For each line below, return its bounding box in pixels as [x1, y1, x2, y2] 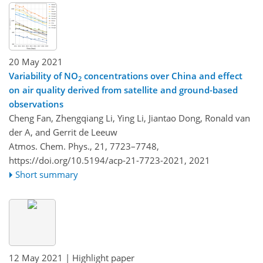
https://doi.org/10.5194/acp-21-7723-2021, [9, 154, 187, 167]
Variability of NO [9, 70, 78, 82]
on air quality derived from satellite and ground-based [9, 84, 238, 96]
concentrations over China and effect [82, 70, 242, 82]
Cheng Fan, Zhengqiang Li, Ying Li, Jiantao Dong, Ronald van [9, 112, 250, 124]
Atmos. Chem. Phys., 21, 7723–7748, [9, 140, 159, 153]
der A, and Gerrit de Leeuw [9, 126, 117, 139]
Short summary [15, 168, 79, 181]
